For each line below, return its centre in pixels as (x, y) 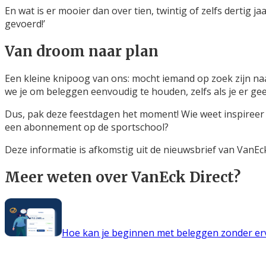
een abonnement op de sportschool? (87, 127)
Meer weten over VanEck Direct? (123, 178)
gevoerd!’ (25, 23)
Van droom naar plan (82, 51)
